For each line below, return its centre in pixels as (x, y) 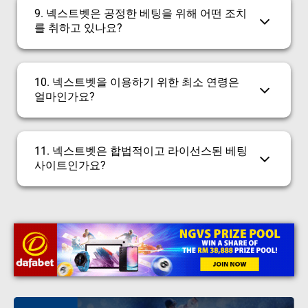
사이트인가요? (70, 165)
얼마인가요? (65, 96)
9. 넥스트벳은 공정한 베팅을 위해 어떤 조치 (141, 13)
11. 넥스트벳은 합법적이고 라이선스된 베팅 (141, 151)
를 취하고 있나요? (78, 27)
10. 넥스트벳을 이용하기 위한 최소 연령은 (137, 82)
